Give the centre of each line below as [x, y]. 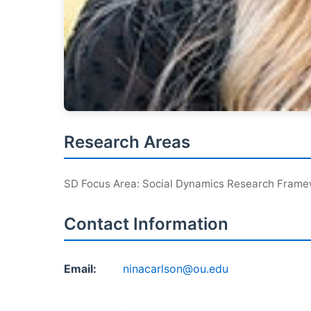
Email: [80, 269]
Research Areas [127, 142]
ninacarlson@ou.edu [176, 269]
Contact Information [146, 224]
